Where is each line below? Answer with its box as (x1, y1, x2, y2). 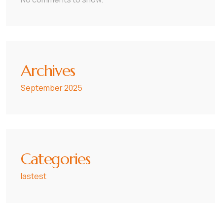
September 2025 (21, 82, 82, 93)
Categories (21, 149, 90, 169)
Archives (21, 61, 75, 80)
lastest (21, 171, 46, 182)
